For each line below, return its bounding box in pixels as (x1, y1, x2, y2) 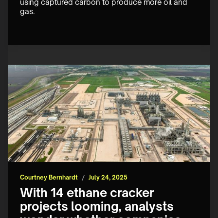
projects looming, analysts (20, 199, 174, 214)
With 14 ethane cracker (20, 185, 154, 200)
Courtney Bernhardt (20, 174, 78, 182)
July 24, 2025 (89, 174, 127, 182)
